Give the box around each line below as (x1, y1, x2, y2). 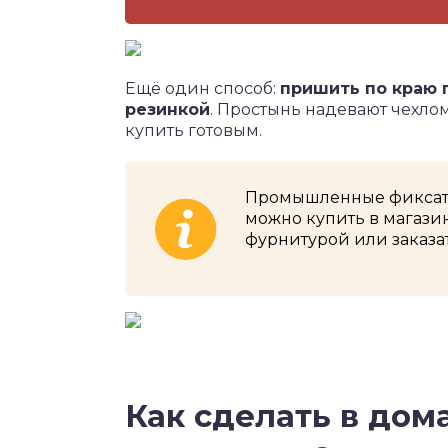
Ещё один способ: (125, 78, 280, 98)
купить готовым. (125, 120, 262, 140)
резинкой (125, 99, 210, 119)
